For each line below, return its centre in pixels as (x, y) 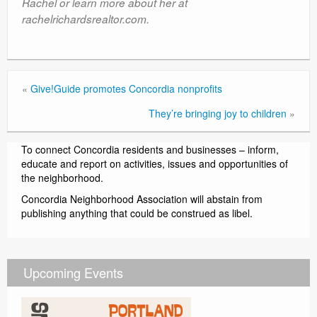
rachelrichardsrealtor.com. (86, 19)
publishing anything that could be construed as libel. (137, 213)
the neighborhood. (62, 178)
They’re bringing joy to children (218, 113)
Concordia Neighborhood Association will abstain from (142, 199)
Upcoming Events (73, 272)
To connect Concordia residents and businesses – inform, (150, 149)
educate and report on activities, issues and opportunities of (155, 163)
